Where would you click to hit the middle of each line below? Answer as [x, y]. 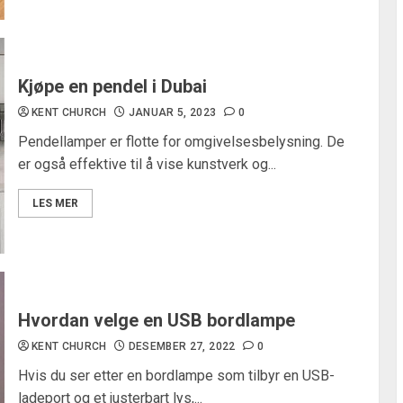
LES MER [55, 203]
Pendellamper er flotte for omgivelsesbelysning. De [181, 142]
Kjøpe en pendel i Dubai [112, 86]
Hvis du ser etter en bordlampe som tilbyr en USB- [176, 376]
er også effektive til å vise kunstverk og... [147, 164]
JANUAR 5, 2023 [172, 112]
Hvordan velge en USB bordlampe [156, 320]
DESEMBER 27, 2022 [182, 346]
